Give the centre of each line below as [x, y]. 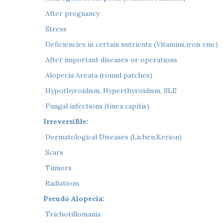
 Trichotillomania [72, 214]
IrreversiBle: [66, 121]
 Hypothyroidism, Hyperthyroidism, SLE [110, 90]
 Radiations [61, 183]
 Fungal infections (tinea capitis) [96, 106]
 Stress [55, 29]
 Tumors [57, 167]
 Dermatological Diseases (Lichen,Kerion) [112, 137]
